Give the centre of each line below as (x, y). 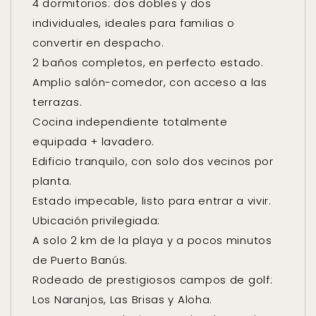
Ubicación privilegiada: (97, 220)
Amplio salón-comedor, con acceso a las (150, 82)
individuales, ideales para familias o (134, 23)
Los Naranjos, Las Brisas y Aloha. (123, 299)
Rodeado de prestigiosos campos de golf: (153, 280)
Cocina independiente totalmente (130, 122)
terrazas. (57, 102)
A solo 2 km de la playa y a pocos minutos (152, 240)
